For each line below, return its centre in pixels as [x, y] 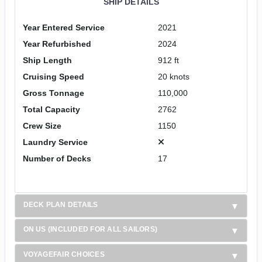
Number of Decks [57, 158]
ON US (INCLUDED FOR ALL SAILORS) [90, 230]
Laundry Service [55, 142]
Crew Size [42, 125]
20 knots [173, 76]
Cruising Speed [53, 76]
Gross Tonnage [53, 93]
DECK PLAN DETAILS [61, 204]
